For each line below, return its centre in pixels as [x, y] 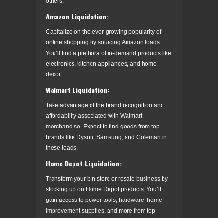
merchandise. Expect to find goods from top [103, 126]
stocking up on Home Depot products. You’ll [103, 189]
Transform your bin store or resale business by [107, 178]
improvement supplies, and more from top [100, 210]
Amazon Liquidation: [77, 16]
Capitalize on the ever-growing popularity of [103, 31]
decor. [54, 74]
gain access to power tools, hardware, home [104, 200]
